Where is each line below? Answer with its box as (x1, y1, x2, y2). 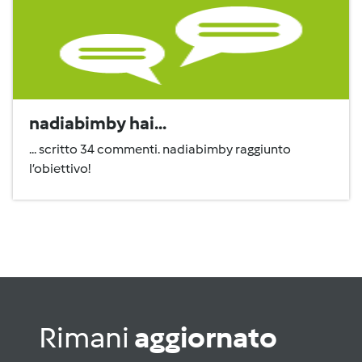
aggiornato (134, 320, 277, 355)
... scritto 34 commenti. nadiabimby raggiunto (29, 141, 291, 157)
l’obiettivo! (29, 161, 90, 176)
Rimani (39, 320, 134, 355)
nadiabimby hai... (29, 112, 166, 134)
